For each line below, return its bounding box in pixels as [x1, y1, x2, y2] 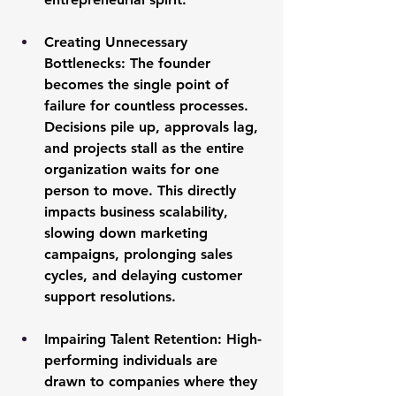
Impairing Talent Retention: [44, 331, 222, 347]
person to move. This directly [44, 182, 240, 199]
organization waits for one [44, 161, 224, 178]
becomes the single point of [44, 76, 233, 93]
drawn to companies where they [44, 373, 262, 390]
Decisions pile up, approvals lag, [44, 118, 263, 135]
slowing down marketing [44, 225, 212, 241]
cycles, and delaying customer [44, 267, 247, 284]
